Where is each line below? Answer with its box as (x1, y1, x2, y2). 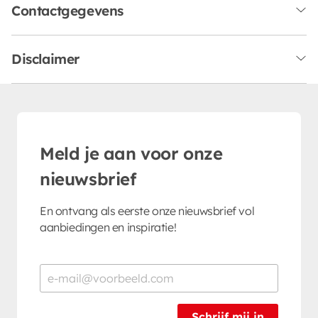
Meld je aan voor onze (40, 142, 223, 164)
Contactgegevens (11, 1, 124, 19)
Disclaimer (11, 50, 79, 67)
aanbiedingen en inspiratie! (40, 219, 177, 234)
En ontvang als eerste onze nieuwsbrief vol (40, 203, 255, 218)
